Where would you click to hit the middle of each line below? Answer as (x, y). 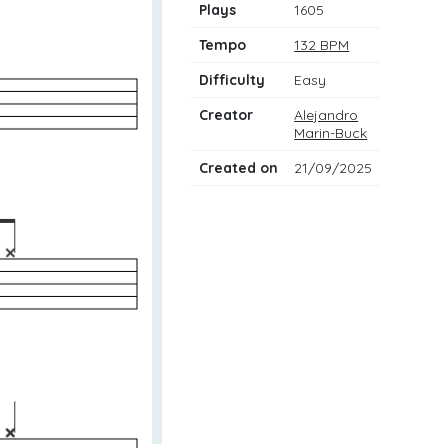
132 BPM (322, 44)
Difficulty (232, 79)
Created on (239, 167)
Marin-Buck (331, 132)
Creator (226, 114)
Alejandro (326, 114)
